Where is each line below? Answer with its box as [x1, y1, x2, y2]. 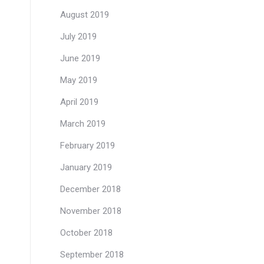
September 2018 [60, 249, 124, 260]
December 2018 [60, 184, 121, 194]
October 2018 [60, 227, 113, 238]
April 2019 [60, 97, 98, 107]
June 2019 [60, 53, 100, 64]
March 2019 [60, 118, 105, 129]
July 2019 [60, 31, 97, 42]
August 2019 [60, 9, 109, 20]
